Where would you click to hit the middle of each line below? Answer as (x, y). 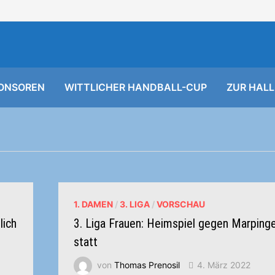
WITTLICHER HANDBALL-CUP (136, 87)
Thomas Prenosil (147, 265)
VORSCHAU (181, 204)
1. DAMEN (94, 204)
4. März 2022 (224, 265)
